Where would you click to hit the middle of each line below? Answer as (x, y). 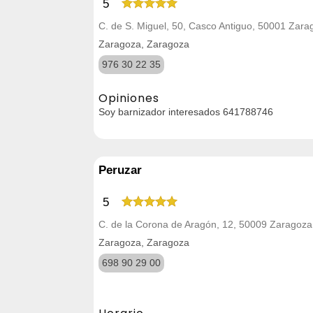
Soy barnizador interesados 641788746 (186, 111)
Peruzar (120, 170)
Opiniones (129, 98)
